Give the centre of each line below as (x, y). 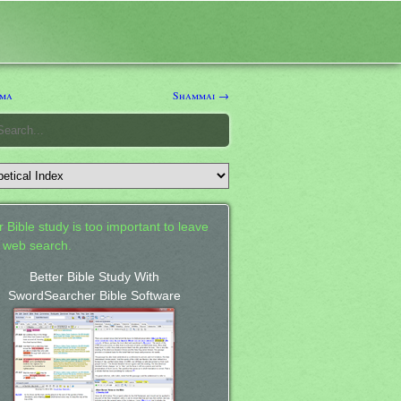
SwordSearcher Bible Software (94, 295)
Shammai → (201, 94)
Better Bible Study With (94, 277)
